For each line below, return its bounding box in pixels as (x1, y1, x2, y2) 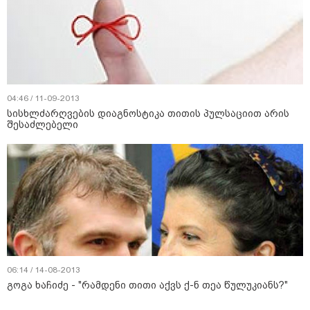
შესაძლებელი (7, 119, 78, 131)
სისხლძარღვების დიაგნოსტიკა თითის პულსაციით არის (7, 108, 289, 120)
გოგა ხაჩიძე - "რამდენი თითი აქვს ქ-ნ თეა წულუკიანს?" (7, 280, 288, 291)
